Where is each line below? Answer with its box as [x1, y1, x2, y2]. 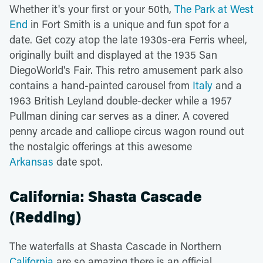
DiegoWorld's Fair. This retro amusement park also [9, 63, 243, 77]
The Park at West [174, 2, 254, 16]
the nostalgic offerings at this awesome [9, 139, 192, 153]
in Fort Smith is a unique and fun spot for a [28, 17, 230, 31]
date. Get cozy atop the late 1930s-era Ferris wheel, [9, 32, 247, 46]
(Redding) [9, 208, 82, 227]
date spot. [53, 154, 103, 168]
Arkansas [9, 154, 53, 168]
